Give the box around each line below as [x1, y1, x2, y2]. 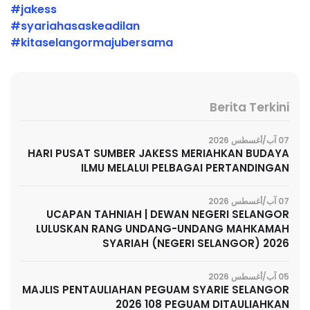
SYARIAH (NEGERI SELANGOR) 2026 [102, 236, 289, 251]
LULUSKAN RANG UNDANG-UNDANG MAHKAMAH [36, 221, 289, 237]
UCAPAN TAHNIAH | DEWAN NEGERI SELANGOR [46, 207, 289, 222]
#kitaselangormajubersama [10, 35, 173, 51]
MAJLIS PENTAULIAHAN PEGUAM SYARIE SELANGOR [22, 282, 289, 298]
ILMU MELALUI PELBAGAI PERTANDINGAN [81, 161, 289, 176]
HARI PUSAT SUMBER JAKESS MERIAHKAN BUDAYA [28, 146, 289, 161]
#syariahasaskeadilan [10, 18, 140, 35]
